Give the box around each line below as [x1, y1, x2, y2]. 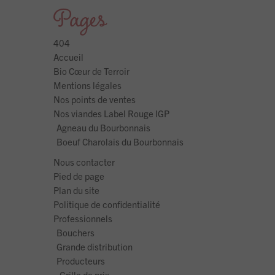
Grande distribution [56, 241, 133, 253]
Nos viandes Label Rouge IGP [53, 107, 169, 120]
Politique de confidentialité [53, 198, 160, 211]
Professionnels [53, 212, 112, 225]
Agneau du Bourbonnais [56, 122, 150, 134]
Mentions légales [53, 79, 122, 91]
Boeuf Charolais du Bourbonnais [56, 136, 184, 148]
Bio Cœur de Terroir [53, 65, 130, 77]
